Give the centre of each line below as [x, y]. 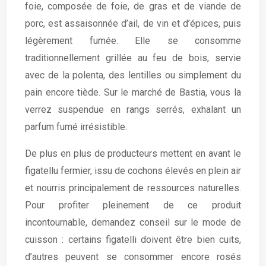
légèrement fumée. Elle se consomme [133, 41]
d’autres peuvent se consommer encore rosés [133, 257]
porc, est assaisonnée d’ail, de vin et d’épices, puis [133, 23]
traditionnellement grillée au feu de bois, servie [133, 58]
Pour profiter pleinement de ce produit [133, 205]
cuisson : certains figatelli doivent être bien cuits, [133, 240]
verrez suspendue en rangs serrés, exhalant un [133, 110]
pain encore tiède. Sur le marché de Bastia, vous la [133, 92]
